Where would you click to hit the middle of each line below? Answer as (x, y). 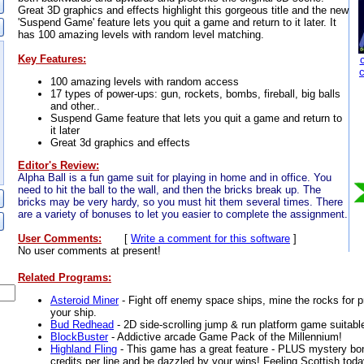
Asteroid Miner (84, 300)
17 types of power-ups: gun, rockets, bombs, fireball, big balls (195, 93)
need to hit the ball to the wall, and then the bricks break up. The (169, 189)
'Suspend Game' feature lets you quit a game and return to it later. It (177, 22)
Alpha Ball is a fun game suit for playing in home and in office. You (175, 177)
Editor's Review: (58, 165)
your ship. (74, 312)
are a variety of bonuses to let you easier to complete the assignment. (183, 214)
